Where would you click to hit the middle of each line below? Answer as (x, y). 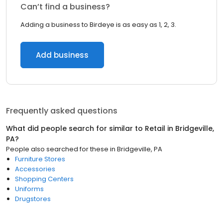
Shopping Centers (44, 179)
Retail (155, 128)
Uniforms (29, 189)
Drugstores (33, 199)
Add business (62, 55)
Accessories (35, 169)
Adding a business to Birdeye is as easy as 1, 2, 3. (98, 25)
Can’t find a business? (65, 7)
